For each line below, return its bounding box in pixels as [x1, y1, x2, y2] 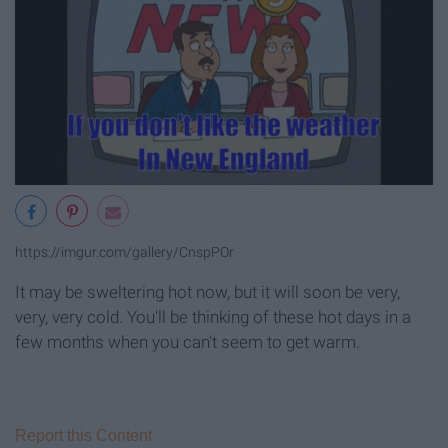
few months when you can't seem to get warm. [15, 331, 360, 352]
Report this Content [15, 426, 152, 444]
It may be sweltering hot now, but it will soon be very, [15, 281, 400, 302]
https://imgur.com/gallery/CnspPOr [15, 243, 234, 261]
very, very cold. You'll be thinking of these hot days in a [15, 306, 411, 327]
